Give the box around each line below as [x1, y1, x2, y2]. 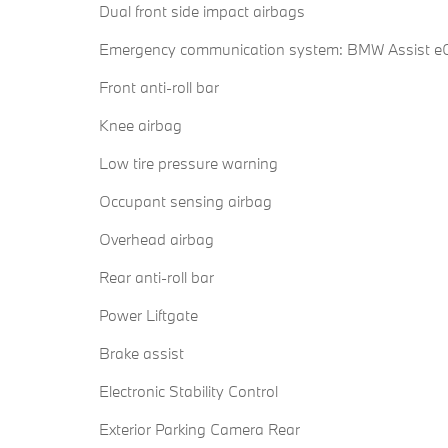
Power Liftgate [99, 305, 198, 326]
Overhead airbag [99, 229, 214, 250]
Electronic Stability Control [99, 381, 278, 402]
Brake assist [99, 343, 184, 364]
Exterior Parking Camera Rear [99, 419, 300, 440]
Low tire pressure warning [99, 153, 278, 174]
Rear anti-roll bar [99, 267, 214, 288]
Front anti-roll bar [99, 77, 219, 98]
